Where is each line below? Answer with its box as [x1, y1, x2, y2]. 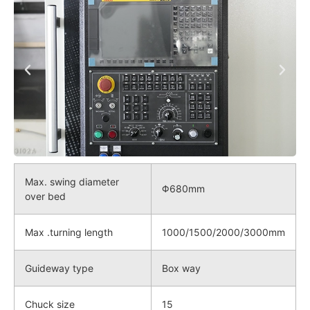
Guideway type [25, 262, 93, 274]
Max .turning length [25, 226, 113, 238]
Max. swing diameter [25, 175, 119, 188]
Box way [162, 262, 201, 274]
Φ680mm [162, 182, 205, 194]
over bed [25, 190, 66, 202]
